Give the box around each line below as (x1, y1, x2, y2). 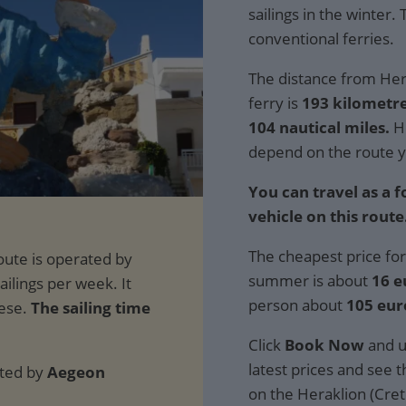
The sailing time (31, 296, 150, 318)
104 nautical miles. (248, 117, 390, 138)
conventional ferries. (248, 28, 394, 49)
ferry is (248, 92, 302, 113)
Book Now (285, 334, 364, 355)
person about (248, 295, 346, 315)
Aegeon (47, 361, 105, 382)
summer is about (248, 270, 372, 291)
